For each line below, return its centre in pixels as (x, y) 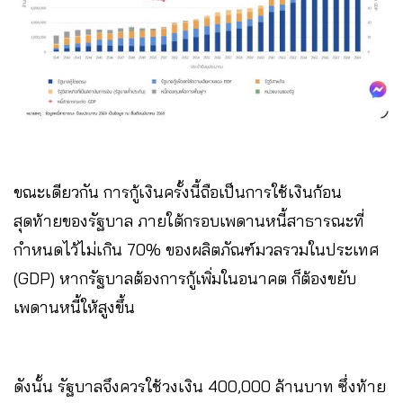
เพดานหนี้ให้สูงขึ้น (76, 308)
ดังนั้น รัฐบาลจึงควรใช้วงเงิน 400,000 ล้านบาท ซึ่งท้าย (200, 387)
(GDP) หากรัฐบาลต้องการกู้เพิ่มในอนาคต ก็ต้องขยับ (185, 279)
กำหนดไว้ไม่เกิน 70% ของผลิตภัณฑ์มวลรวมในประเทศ (197, 250)
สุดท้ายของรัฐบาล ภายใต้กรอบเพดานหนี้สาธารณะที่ (189, 221)
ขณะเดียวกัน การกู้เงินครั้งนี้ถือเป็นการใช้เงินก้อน (178, 193)
